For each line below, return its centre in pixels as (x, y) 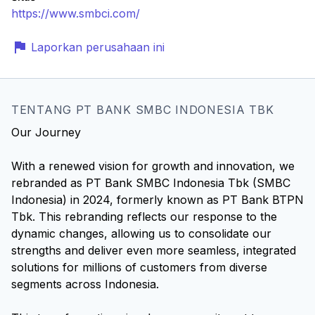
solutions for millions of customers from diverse (139, 267)
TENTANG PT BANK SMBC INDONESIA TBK (143, 110)
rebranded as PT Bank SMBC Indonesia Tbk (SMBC (151, 183)
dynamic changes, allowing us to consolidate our (141, 233)
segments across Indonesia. (85, 284)
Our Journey (46, 132)
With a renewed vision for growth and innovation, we (153, 166)
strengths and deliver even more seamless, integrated (154, 250)
